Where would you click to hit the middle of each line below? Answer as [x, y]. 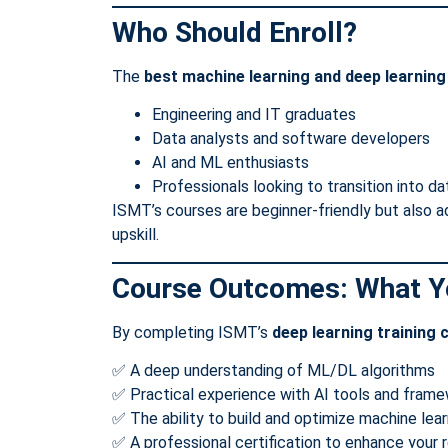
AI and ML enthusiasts [230, 163]
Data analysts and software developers [291, 139]
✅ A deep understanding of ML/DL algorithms [273, 371]
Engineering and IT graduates [254, 115]
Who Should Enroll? [234, 32]
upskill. [135, 235]
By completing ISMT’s [192, 332]
